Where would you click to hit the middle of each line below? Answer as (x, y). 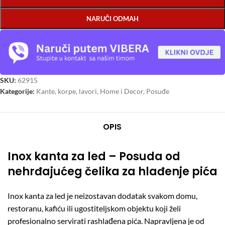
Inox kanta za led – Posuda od (94, 157)
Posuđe (158, 91)
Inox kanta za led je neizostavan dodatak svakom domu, (102, 196)
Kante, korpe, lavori (67, 91)
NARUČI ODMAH (113, 19)
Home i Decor (122, 91)
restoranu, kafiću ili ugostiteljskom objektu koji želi (94, 208)
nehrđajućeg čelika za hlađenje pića (113, 172)
